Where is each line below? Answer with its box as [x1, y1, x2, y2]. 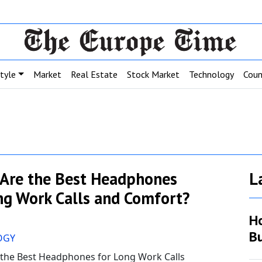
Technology [189, 68, 234, 80]
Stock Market [127, 68, 180, 80]
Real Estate [71, 68, 118, 80]
